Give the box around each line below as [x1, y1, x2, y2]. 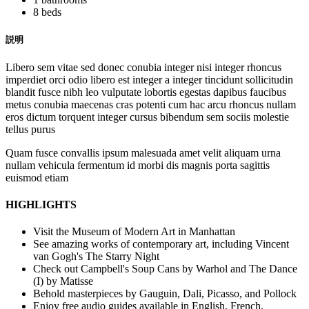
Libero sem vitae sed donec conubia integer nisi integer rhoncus [6, 61, 281, 73]
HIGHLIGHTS [6, 199, 77, 211]
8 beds [33, 6, 61, 18]
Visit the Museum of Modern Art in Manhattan [33, 226, 235, 238]
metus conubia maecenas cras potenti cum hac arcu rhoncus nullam [6, 98, 296, 110]
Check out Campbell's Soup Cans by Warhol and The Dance [33, 263, 297, 275]
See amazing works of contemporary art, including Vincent [33, 238, 289, 250]
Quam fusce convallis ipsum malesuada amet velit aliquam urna [6, 146, 281, 159]
